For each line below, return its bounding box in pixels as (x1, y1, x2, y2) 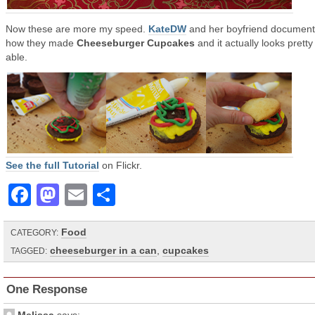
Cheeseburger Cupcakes (77, 37, 195, 49)
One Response (6, 282, 87, 296)
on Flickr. (99, 160, 142, 171)
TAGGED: (11, 246, 47, 256)
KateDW (148, 23, 186, 34)
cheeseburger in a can (50, 245, 157, 256)
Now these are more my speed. (6, 23, 148, 34)
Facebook (31, 182, 138, 207)
